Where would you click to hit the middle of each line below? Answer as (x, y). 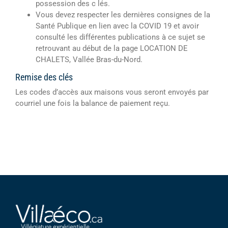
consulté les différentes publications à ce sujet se (120, 37)
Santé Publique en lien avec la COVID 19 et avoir (117, 26)
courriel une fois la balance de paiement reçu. (93, 104)
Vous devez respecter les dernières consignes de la (123, 15)
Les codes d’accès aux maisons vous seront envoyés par (112, 92)
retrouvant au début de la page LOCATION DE (112, 49)
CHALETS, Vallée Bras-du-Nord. (89, 60)
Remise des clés (44, 77)
